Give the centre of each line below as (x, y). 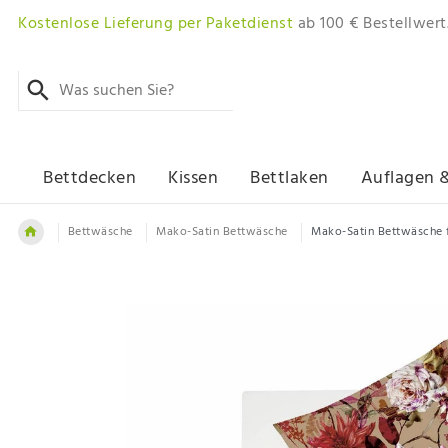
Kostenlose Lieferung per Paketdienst (155, 23)
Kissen (193, 179)
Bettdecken (89, 179)
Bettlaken (289, 179)
